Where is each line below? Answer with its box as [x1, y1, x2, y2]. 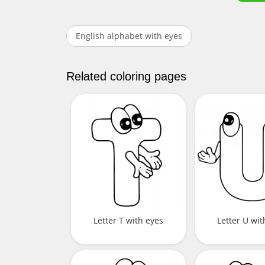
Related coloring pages [66, 70, 186, 83]
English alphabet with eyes [76, 30, 182, 41]
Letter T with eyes [93, 215, 163, 227]
